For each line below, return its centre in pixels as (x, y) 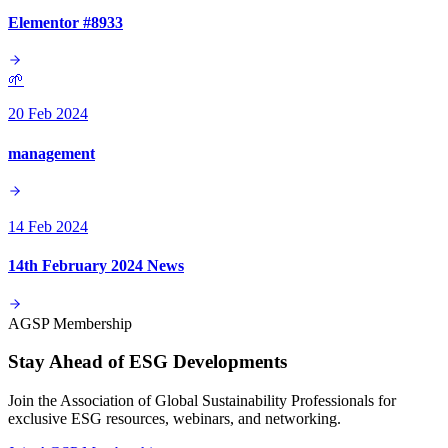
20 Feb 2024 (48, 114)
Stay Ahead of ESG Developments (147, 362)
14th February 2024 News (96, 266)
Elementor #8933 (65, 23)
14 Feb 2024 (48, 226)
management (51, 153)
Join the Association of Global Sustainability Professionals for (202, 400)
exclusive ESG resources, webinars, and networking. (174, 418)
